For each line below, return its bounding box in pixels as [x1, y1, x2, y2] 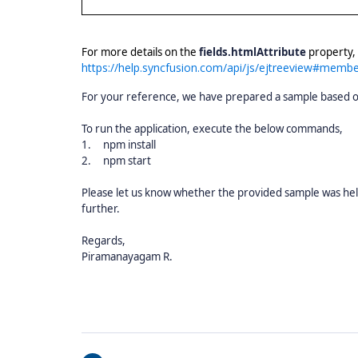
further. [82, 201, 120, 216]
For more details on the [82, 45, 197, 59]
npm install [103, 137, 156, 152]
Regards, [82, 233, 125, 248]
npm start [103, 153, 151, 168]
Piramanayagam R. [82, 249, 173, 264]
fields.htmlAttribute [199, 45, 308, 59]
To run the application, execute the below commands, [82, 121, 343, 136]
